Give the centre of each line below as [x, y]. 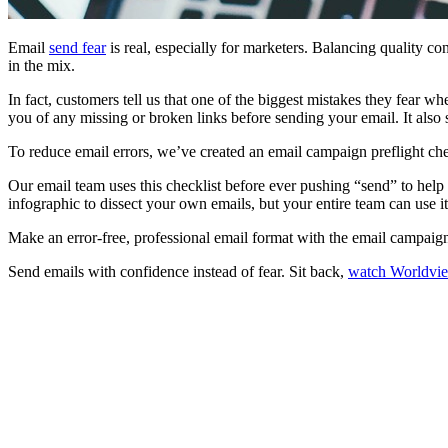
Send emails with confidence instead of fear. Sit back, [178, 272]
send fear [77, 48]
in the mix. [41, 66]
